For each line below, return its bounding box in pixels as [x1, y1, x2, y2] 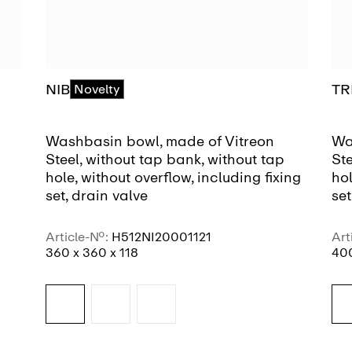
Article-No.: [46, 229, 112, 245]
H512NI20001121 [112, 229, 211, 245]
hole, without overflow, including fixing [46, 169, 301, 187]
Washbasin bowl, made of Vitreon [46, 133, 274, 151]
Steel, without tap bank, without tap [46, 151, 284, 169]
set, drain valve [46, 187, 148, 205]
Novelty [74, 81, 121, 97]
